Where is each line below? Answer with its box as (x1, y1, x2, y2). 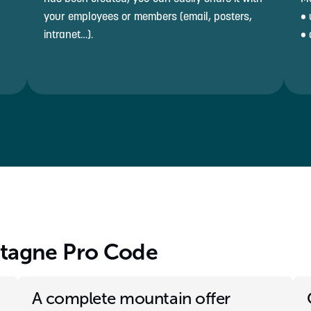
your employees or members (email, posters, (44, 9, 252, 23)
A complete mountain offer (31, 289, 230, 308)
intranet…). (44, 27, 93, 41)
